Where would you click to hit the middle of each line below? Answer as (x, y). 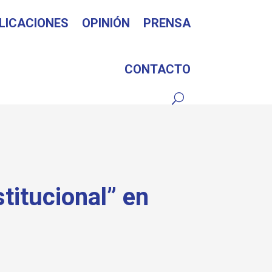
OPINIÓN (106, 23)
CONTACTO (157, 69)
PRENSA (167, 23)
